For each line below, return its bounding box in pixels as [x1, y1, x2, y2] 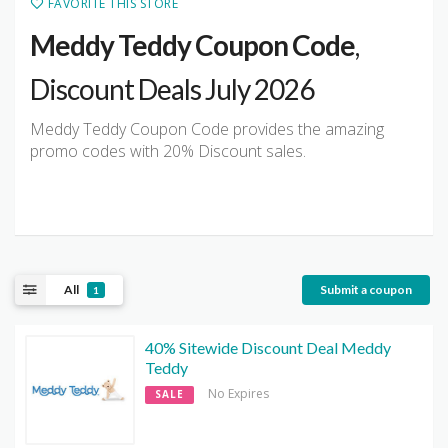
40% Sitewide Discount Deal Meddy [145, 338, 391, 358]
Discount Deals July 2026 [30, 72, 314, 107]
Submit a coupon [320, 281, 412, 297]
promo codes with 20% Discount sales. [30, 140, 306, 163]
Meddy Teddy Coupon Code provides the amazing [30, 118, 384, 141]
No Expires [208, 385, 269, 403]
